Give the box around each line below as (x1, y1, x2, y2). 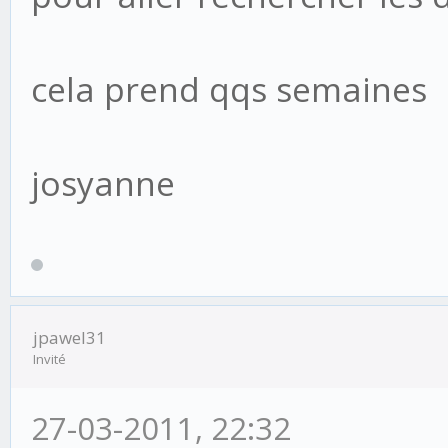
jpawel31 (33, 325, 106, 349)
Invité (33, 349, 66, 368)
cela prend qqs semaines (31, 66, 427, 113)
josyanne (31, 160, 175, 207)
